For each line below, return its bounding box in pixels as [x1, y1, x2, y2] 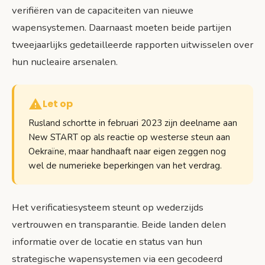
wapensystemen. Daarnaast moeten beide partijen [12, 21, 231, 35]
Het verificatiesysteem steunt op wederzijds [12, 201, 203, 215]
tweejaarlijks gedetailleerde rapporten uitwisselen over [12, 38, 253, 52]
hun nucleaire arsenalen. [12, 55, 118, 69]
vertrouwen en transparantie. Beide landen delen [12, 218, 226, 232]
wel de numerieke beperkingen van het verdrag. [28, 160, 222, 172]
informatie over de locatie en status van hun [12, 235, 202, 249]
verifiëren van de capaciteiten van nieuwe [12, 4, 193, 18]
